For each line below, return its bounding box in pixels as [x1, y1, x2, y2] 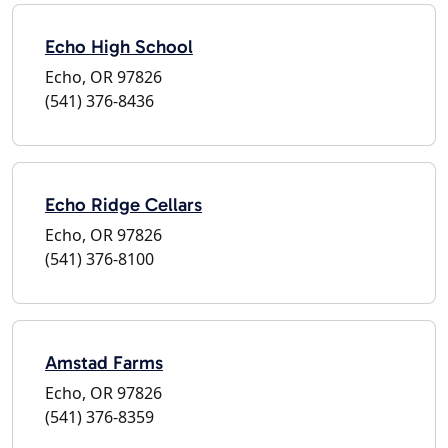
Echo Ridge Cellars [45, 192, 202, 216]
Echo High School [45, 34, 193, 58]
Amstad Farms [45, 350, 163, 374]
